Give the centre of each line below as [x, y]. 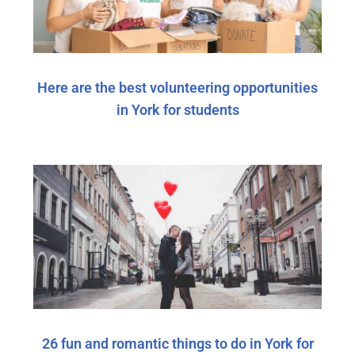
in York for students [177, 109]
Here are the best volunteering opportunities [177, 87]
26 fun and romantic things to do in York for [177, 343]
